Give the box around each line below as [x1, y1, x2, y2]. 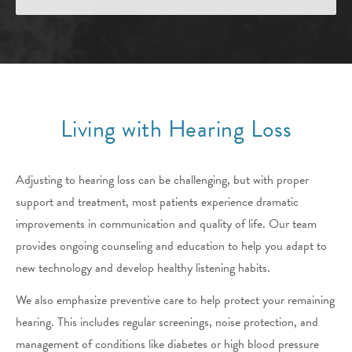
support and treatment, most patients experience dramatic [16, 192, 299, 212]
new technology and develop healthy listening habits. [16, 258, 270, 278]
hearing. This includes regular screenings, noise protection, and [16, 312, 318, 332]
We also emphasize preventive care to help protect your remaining [16, 290, 335, 310]
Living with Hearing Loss [60, 112, 292, 147]
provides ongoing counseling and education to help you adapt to [16, 236, 327, 256]
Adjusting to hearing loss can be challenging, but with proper [16, 170, 309, 190]
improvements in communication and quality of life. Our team [16, 214, 317, 234]
